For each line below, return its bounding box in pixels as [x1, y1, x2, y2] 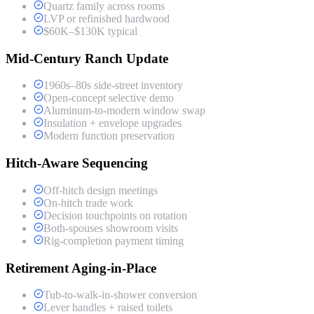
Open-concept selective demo [43, 92, 174, 104]
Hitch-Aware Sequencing [6, 156, 148, 171]
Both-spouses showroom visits [43, 221, 178, 234]
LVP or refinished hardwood [43, 13, 170, 25]
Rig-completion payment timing [43, 234, 184, 247]
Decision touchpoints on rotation [43, 209, 187, 221]
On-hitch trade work [43, 196, 133, 209]
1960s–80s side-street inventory [43, 79, 183, 92]
